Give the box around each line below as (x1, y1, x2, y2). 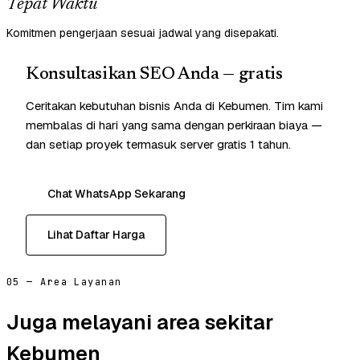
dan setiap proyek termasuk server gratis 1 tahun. (26, 137, 291, 153)
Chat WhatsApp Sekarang (47, 186, 186, 202)
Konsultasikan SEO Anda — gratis (26, 66, 283, 84)
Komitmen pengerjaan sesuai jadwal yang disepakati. (6, 26, 279, 41)
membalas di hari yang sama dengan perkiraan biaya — (26, 117, 322, 133)
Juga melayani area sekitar (6, 308, 273, 336)
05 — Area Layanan (6, 276, 122, 289)
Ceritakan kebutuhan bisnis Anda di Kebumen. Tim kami (26, 98, 323, 114)
